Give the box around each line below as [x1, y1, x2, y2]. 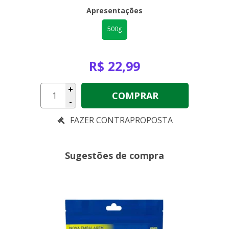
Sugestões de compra [65, 149, 164, 162]
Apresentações [86, 5, 143, 15]
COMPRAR [111, 89, 158, 102]
